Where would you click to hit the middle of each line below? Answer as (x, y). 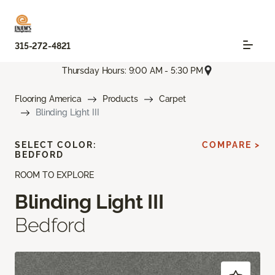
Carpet (172, 99)
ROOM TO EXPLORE (54, 175)
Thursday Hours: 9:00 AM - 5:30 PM (133, 70)
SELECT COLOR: (56, 145)
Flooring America (48, 99)
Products (120, 99)
